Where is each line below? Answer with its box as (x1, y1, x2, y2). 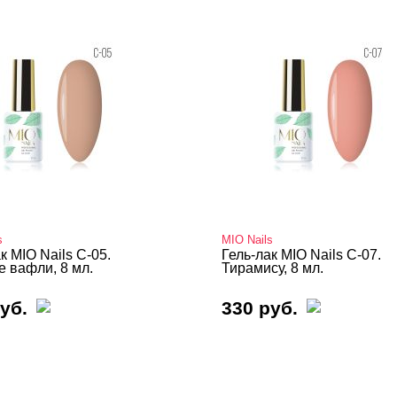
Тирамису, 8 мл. (222, 261, 323, 276)
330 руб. (222, 298, 298, 318)
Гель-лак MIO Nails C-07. (222, 247, 381, 262)
